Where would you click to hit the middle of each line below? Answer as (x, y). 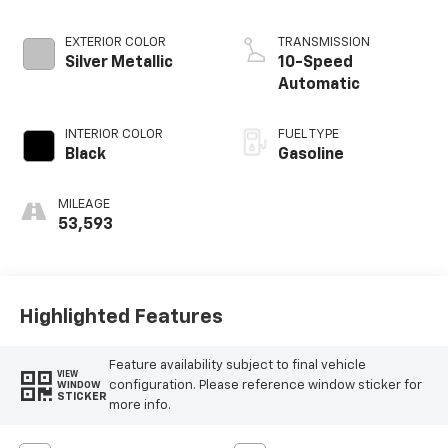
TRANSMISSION (324, 43)
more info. (139, 405)
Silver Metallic (118, 63)
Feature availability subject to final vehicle (237, 365)
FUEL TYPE (308, 135)
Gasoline (311, 155)
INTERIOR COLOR (113, 135)
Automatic (319, 85)
